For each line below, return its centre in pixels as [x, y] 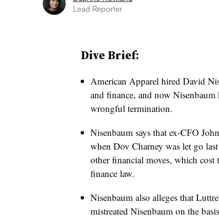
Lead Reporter [98, 9]
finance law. [112, 173]
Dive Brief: [110, 55]
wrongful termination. [131, 108]
